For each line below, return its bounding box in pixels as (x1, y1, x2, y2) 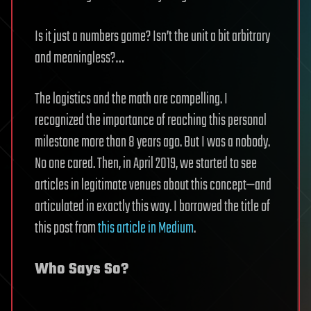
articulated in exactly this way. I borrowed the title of (35, 195, 270, 219)
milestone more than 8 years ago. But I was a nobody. (35, 131, 270, 154)
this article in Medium (98, 217, 194, 240)
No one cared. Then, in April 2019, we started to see (35, 152, 257, 176)
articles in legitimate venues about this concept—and (35, 174, 271, 197)
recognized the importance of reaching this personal (35, 109, 267, 133)
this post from (35, 217, 98, 240)
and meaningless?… (35, 47, 124, 70)
